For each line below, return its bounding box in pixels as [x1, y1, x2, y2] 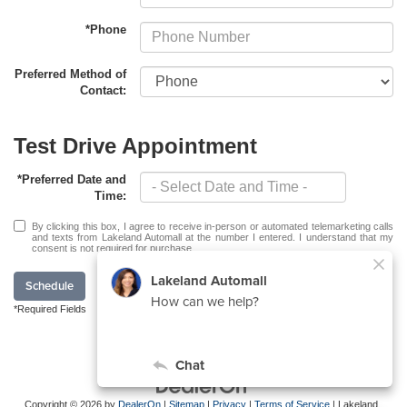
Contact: [80, 83, 127, 97]
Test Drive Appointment [14, 134, 257, 159]
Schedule [25, 277, 74, 295]
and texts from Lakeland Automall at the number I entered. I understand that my [32, 232, 393, 243]
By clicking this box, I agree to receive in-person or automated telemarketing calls [32, 221, 393, 233]
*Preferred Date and [17, 173, 127, 187]
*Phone [85, 22, 127, 36]
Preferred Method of [15, 66, 127, 81]
